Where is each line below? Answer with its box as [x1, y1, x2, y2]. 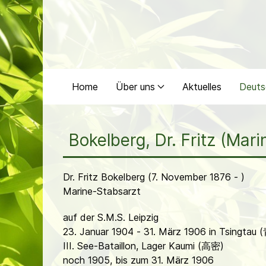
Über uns [116, 81, 155, 93]
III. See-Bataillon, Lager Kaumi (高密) [63, 240, 224, 252]
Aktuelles [182, 81, 221, 93]
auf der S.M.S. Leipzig [63, 211, 159, 223]
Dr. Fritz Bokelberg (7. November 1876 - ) [63, 171, 245, 183]
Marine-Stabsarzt [63, 185, 141, 197]
